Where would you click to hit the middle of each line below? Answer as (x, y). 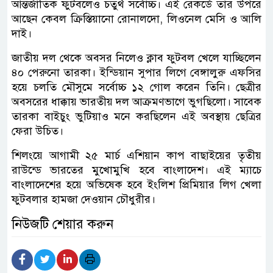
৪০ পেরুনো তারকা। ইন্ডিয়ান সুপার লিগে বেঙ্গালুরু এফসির (136, 72)
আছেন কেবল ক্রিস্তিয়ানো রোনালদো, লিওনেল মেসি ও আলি (136, 19)
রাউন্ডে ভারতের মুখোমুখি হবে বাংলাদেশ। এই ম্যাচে (136, 170)
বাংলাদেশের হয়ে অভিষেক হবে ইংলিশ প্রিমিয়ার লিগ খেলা (136, 184)
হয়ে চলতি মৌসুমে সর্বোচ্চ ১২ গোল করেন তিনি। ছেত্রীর (136, 87)
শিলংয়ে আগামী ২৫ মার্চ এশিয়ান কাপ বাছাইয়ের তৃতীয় (136, 155)
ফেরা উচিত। (37, 131)
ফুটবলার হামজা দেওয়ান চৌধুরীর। (83, 199)
